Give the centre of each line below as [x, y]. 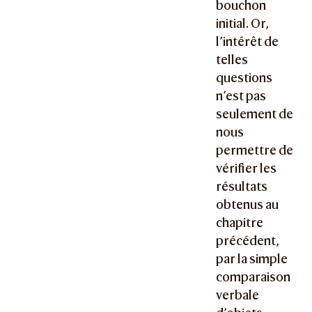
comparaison [253, 277]
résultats [242, 187]
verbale [238, 295]
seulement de [255, 114]
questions [244, 78]
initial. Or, [243, 24]
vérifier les [247, 169]
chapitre [240, 223]
